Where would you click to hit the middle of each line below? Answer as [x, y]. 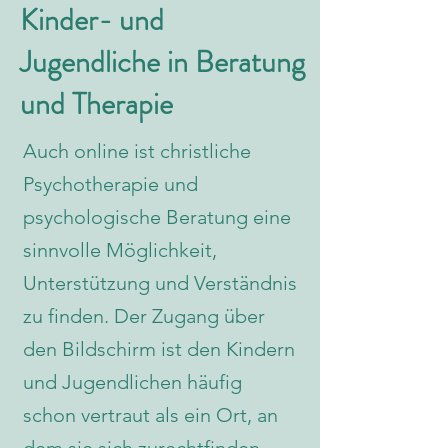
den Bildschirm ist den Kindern [159, 349]
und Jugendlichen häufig [132, 382]
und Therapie [96, 104]
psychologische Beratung [138, 217]
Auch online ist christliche [137, 151]
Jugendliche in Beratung [162, 62]
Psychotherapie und [110, 184]
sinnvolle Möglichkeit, [120, 250]
